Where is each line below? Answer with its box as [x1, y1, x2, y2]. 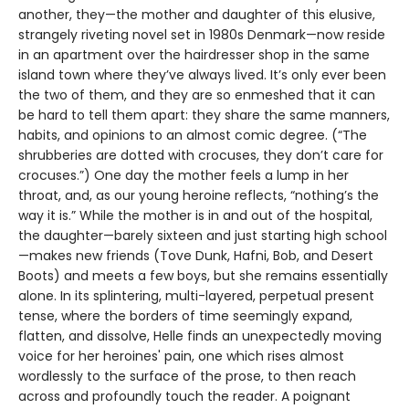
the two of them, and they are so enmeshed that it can [18, 86, 375, 105]
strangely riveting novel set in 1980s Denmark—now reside [18, 26, 385, 45]
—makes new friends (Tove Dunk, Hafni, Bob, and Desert [18, 246, 373, 266]
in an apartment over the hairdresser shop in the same [18, 46, 370, 65]
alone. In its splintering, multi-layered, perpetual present [18, 287, 374, 306]
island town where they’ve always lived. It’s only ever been [18, 66, 386, 85]
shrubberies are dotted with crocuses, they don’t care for [18, 146, 383, 165]
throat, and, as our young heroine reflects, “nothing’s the [18, 186, 379, 205]
